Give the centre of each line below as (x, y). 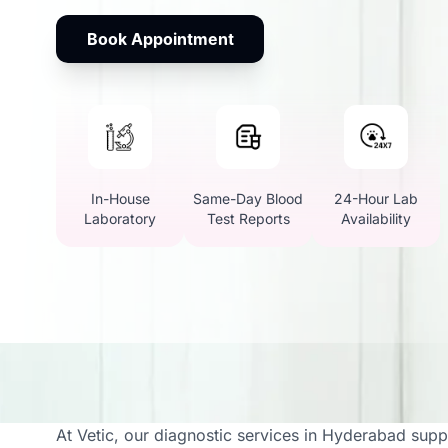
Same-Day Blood (248, 198)
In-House (120, 198)
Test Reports (248, 218)
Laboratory (120, 218)
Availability (376, 218)
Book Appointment (160, 39)
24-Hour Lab (376, 198)
